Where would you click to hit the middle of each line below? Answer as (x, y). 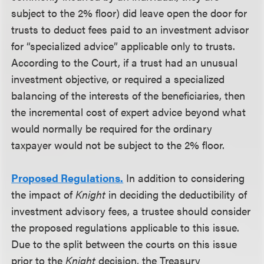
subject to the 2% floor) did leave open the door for (129, 13)
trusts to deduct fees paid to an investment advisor (130, 29)
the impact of (44, 194)
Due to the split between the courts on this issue (124, 244)
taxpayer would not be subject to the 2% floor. (118, 145)
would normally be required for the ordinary (112, 128)
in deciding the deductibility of (176, 194)
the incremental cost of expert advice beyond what (129, 112)
